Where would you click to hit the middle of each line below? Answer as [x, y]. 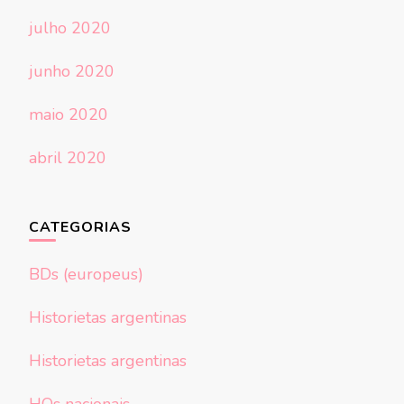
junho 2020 [72, 72]
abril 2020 [68, 158]
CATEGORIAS [80, 228]
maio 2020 [69, 115]
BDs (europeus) [86, 275]
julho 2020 [70, 28]
